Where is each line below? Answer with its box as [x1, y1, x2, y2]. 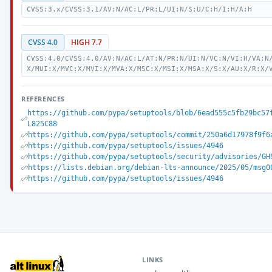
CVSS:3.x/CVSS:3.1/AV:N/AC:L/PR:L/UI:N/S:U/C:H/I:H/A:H [27, 5, 252, 13]
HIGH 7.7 [71, 38, 102, 47]
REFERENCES [21, 94, 65, 103]
